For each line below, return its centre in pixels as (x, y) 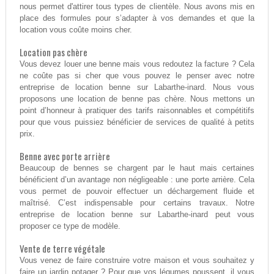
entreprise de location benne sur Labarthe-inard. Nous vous (137, 87)
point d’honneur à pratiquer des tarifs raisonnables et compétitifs (137, 111)
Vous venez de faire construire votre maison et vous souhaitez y (137, 261)
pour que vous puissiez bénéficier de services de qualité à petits (137, 122)
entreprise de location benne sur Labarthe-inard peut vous (137, 215)
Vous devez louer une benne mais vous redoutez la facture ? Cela (137, 64)
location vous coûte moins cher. (76, 30)
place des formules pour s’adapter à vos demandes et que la (137, 18)
